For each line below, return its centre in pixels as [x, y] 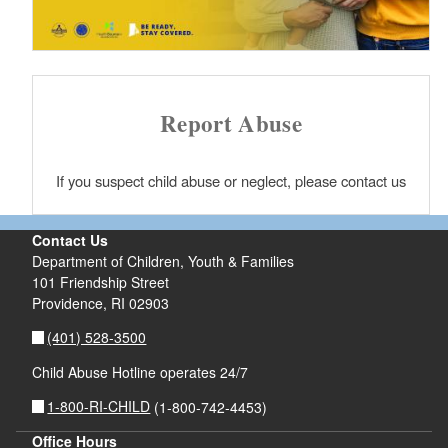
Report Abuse [231, 123]
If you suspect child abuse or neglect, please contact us [231, 180]
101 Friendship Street [100, 281]
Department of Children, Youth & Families [162, 260]
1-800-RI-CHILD [99, 406]
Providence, [69, 302]
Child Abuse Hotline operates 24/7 [139, 371]
